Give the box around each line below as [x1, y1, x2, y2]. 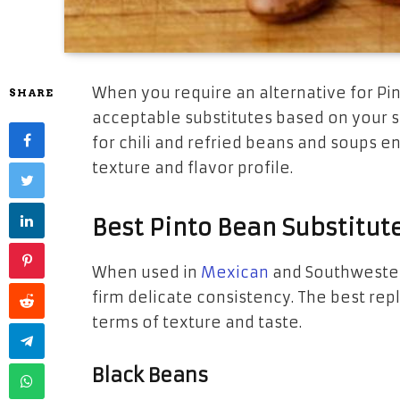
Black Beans [92, 363, 209, 388]
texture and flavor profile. [92, 159, 293, 178]
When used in [92, 263, 201, 283]
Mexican [201, 263, 269, 283]
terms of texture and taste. [92, 313, 302, 333]
